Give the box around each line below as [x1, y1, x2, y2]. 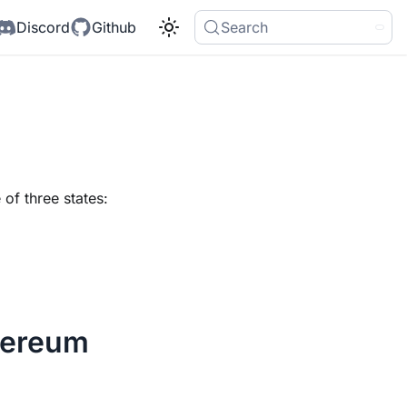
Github [92, 18, 136, 36]
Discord [16, 18, 70, 36]
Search [221, 18, 268, 36]
